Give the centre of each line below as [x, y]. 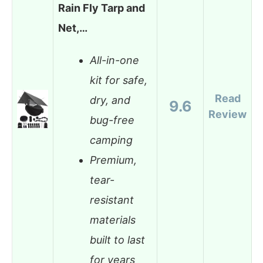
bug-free [112, 120]
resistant [112, 200]
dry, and [110, 100]
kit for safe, [119, 80]
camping [111, 140]
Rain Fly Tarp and [102, 8]
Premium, [113, 160]
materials [113, 220]
